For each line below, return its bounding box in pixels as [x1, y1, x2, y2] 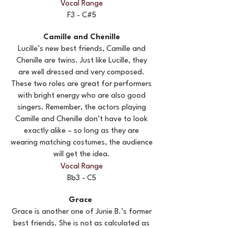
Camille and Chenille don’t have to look [15, 116, 148, 123]
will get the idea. [53, 151, 110, 158]
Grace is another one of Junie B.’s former [11, 208, 152, 216]
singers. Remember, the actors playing [17, 104, 146, 111]
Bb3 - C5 [67, 175, 96, 182]
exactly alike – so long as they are [24, 127, 139, 135]
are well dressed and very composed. [18, 69, 145, 76]
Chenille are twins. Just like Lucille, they [16, 57, 147, 65]
